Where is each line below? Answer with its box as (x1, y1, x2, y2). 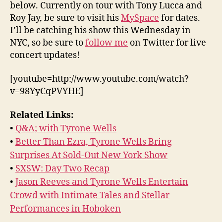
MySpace (121, 12, 159, 24)
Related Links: (10, 110, 73, 121)
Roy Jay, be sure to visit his (10, 12, 121, 24)
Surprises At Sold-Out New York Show (10, 150, 167, 161)
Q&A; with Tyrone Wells (15, 123, 116, 134)
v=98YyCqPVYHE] (10, 85, 83, 97)
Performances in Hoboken (10, 203, 121, 215)
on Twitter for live (128, 37, 206, 49)
